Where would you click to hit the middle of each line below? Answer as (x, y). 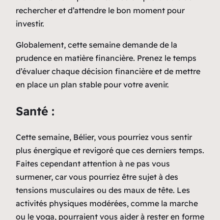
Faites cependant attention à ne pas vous (93, 163)
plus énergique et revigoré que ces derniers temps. (110, 150)
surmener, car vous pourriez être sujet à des (97, 177)
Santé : (35, 111)
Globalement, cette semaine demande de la (96, 44)
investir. (30, 23)
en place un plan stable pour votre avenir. (92, 84)
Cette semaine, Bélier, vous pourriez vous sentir (104, 137)
